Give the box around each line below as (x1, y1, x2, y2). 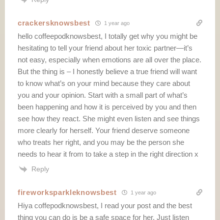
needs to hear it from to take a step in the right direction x (18, 149, 198, 158)
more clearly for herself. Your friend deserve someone (18, 126, 190, 135)
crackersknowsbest (18, 18, 90, 27)
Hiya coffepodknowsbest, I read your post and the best (18, 201, 192, 210)
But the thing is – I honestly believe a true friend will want (18, 67, 197, 76)
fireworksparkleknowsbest (18, 188, 117, 197)
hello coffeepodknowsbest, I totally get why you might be (18, 31, 197, 40)
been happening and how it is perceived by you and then (18, 102, 196, 111)
